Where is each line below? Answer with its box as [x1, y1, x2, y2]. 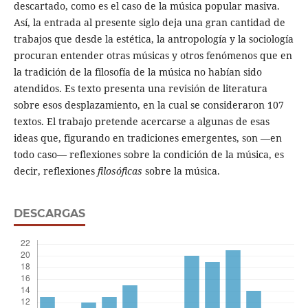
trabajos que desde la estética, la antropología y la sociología [13, 32, 294, 46]
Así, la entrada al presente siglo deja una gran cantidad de [13, 16, 285, 30]
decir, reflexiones [13, 164, 98, 178]
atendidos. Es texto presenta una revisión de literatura [13, 82, 267, 96]
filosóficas [97, 164, 142, 178]
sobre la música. [142, 164, 220, 178]
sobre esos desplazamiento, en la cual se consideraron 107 [13, 98, 284, 112]
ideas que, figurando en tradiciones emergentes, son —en [13, 131, 282, 145]
